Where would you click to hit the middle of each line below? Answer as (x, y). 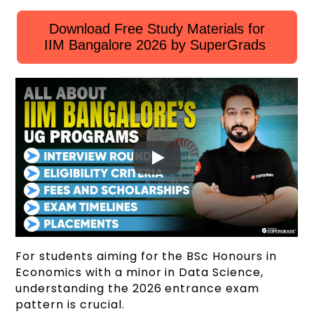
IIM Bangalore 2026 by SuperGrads (157, 45)
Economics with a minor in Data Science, (139, 273)
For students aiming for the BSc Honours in (146, 257)
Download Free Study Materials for (157, 29)
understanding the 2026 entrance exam (137, 289)
